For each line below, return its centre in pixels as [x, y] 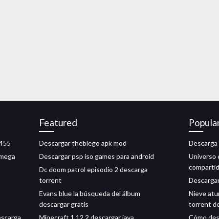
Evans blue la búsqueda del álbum [90, 193]
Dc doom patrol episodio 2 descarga [93, 169]
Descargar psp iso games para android [97, 156]
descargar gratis [64, 204]
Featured [58, 122]
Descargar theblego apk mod [83, 143]
